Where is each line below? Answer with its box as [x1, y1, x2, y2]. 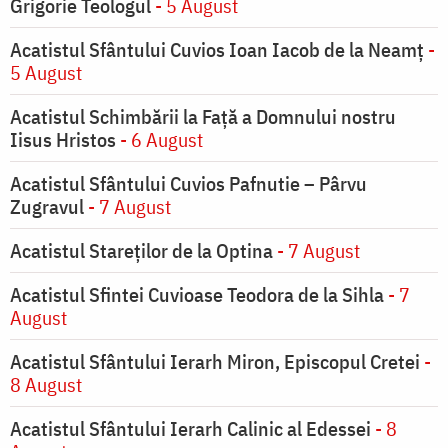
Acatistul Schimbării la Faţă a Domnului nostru [10, 103, 396, 131]
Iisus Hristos [10, 126, 116, 154]
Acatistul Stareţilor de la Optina [10, 237, 273, 265]
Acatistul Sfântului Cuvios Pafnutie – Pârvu [10, 170, 367, 198]
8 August [10, 371, 82, 399]
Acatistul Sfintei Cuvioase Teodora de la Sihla [10, 281, 384, 309]
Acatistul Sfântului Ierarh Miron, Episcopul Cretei [10, 348, 420, 376]
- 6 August [116, 126, 203, 154]
